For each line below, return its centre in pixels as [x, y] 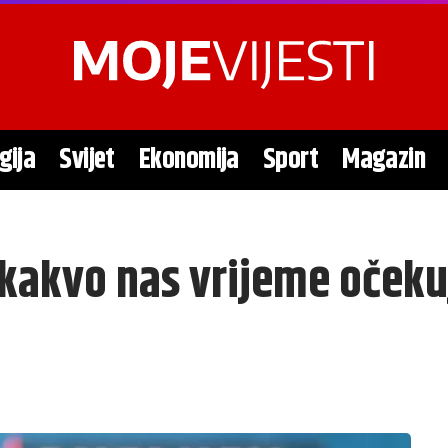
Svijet [87, 160]
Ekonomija [188, 160]
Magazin [384, 160]
